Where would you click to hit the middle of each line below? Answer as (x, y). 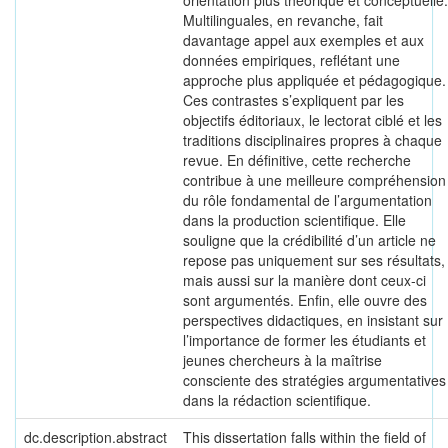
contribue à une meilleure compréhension (314, 180)
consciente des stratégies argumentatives (314, 380)
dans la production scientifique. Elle (294, 220)
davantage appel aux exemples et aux (303, 40)
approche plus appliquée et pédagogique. (314, 80)
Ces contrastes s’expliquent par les (293, 100)
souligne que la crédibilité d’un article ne (309, 240)
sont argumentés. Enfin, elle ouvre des (305, 300)
